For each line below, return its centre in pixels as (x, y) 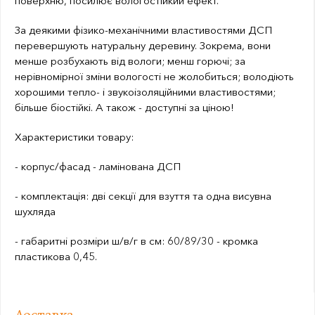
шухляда (35, 212)
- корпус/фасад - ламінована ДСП (98, 167)
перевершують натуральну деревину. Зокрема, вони (143, 46)
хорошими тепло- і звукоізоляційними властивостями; (145, 92)
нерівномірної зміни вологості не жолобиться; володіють (154, 77)
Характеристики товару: (74, 137)
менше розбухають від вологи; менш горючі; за (130, 61)
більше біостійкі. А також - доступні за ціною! (124, 108)
